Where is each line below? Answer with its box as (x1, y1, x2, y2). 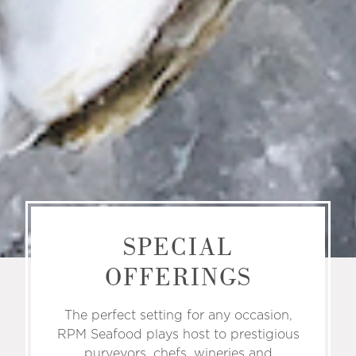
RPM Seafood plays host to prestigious (56, 324, 300, 342)
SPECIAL (123, 231, 233, 261)
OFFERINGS (104, 261, 252, 292)
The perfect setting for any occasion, (64, 305, 292, 323)
